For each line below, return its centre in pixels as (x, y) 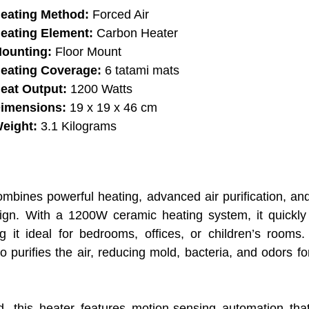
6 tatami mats (141, 71)
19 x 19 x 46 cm (112, 108)
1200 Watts (102, 89)
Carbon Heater (136, 33)
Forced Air (119, 15)
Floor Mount (87, 52)
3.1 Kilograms (77, 127)
